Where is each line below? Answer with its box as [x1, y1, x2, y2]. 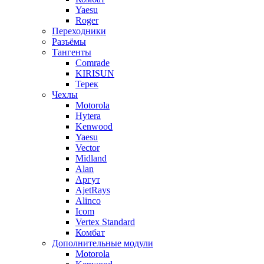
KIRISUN [75, 68, 114, 79]
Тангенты [52, 47, 91, 58]
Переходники [52, 26, 106, 37]
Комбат [75, 227, 105, 238]
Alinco [75, 196, 101, 206]
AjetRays [75, 185, 110, 196]
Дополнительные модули [52, 238, 153, 249]
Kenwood [75, 121, 113, 132]
